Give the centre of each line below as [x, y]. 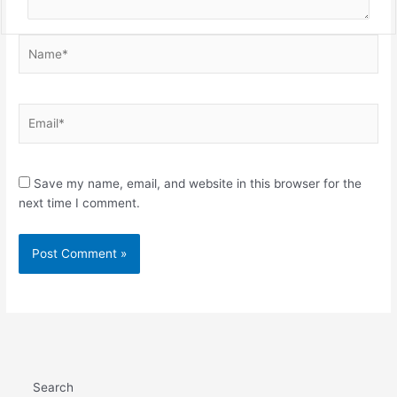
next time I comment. [80, 202]
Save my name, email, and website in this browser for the [198, 183]
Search [54, 388]
